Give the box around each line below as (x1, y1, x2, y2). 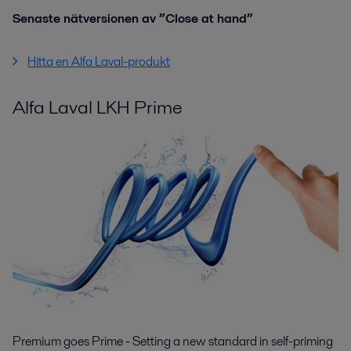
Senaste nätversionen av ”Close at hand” (13, 9, 253, 28)
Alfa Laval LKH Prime (13, 94, 183, 121)
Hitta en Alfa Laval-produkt (27, 52, 171, 71)
